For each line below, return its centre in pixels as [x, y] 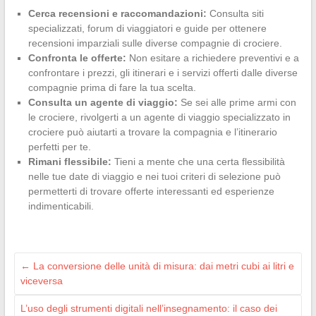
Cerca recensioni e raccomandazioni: [117, 13]
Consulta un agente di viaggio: [103, 102]
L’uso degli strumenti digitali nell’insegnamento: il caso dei [148, 308]
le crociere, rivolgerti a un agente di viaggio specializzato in [159, 117]
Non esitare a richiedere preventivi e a [212, 57]
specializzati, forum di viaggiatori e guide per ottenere [147, 28]
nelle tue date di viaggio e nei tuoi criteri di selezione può [154, 176]
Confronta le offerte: [77, 57]
